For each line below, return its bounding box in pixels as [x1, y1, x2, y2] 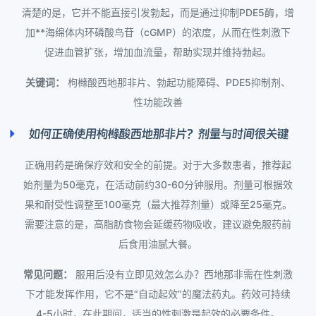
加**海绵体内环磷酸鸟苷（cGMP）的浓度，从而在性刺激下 [25, 26, 291, 39]
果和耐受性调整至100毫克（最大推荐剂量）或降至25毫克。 [24, 198, 292, 211]
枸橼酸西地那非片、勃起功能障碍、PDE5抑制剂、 [65, 76, 291, 89]
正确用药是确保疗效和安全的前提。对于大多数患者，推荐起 [25, 159, 291, 171]
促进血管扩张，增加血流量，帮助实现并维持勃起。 [44, 46, 272, 59]
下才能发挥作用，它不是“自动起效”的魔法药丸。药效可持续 [25, 288, 291, 300]
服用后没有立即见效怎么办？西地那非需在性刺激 [73, 268, 293, 281]
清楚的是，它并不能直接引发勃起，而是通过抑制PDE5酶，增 [22, 6, 294, 19]
